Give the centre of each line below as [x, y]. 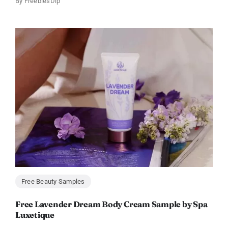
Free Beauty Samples [53, 181]
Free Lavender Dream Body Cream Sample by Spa [111, 204]
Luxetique [35, 215]
